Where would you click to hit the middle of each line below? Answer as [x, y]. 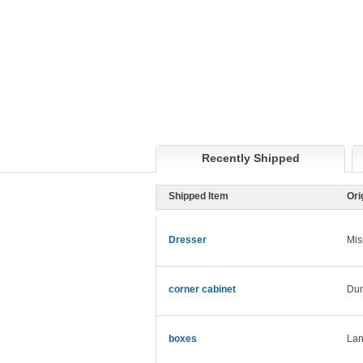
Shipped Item [199, 196]
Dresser [188, 240]
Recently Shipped [250, 158]
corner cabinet [202, 290]
